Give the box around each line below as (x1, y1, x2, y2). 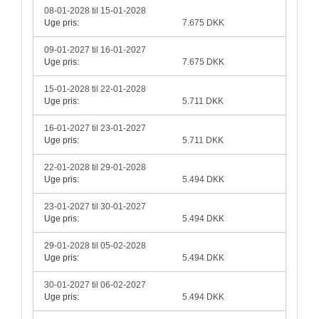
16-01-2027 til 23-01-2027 (44, 123, 146, 134)
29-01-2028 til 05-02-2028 (44, 241, 146, 251)
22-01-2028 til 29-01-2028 (44, 162, 146, 173)
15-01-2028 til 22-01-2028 (44, 84, 146, 95)
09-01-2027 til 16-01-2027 (44, 45, 146, 56)
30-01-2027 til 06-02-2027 (44, 280, 146, 291)
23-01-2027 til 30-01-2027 (44, 202, 146, 212)
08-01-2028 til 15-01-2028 (44, 6, 146, 16)
